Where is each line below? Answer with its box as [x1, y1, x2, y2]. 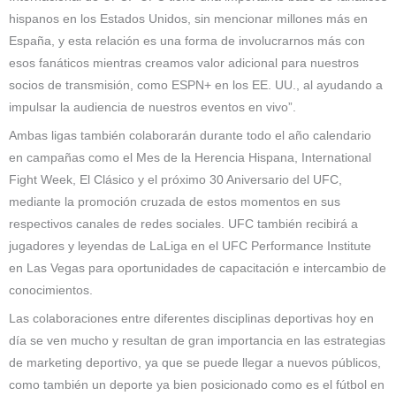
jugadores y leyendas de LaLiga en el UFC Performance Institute [9, 239, 371, 253]
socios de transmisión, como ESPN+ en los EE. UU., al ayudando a [9, 79, 383, 93]
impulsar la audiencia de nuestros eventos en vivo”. [9, 101, 296, 115]
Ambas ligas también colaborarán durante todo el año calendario [9, 128, 371, 142]
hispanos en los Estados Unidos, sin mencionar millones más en [9, 12, 368, 27]
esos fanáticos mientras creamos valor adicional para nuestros [9, 57, 359, 71]
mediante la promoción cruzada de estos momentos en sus [9, 194, 340, 209]
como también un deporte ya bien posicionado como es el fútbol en [9, 377, 385, 392]
